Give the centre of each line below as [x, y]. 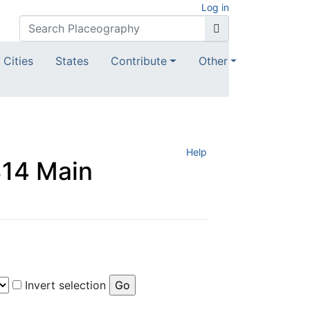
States [72, 61]
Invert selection [65, 285]
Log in [215, 7]
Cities [18, 61]
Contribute [139, 61]
